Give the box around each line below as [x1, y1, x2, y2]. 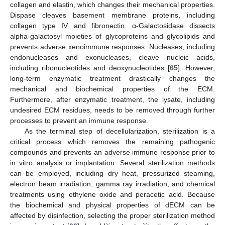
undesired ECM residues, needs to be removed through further [10, 105, 215, 114]
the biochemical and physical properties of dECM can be [10, 200, 215, 209]
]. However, [178, 63, 215, 72]
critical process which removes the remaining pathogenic [10, 137, 215, 146]
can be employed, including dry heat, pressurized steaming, [10, 169, 215, 177]
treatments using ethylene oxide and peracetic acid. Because [10, 190, 215, 198]
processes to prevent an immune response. [10, 116, 148, 125]
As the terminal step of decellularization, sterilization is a [24, 127, 215, 135]
